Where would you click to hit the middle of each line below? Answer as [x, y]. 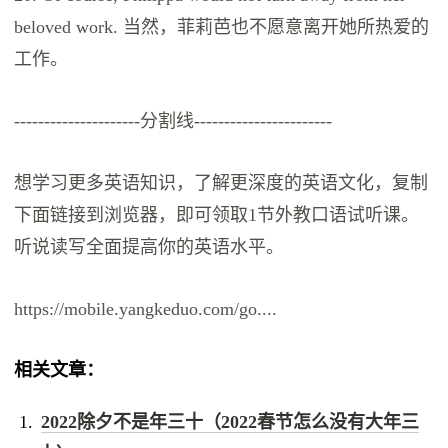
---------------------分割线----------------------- [173, 121]
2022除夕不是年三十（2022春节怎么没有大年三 [229, 421]
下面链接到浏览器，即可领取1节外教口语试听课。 [217, 215]
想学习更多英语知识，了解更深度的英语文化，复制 [221, 183]
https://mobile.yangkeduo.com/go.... [146, 309]
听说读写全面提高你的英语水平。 [149, 247]
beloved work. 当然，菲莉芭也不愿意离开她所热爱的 [222, 27]
